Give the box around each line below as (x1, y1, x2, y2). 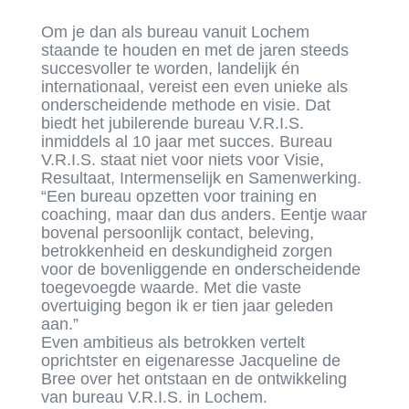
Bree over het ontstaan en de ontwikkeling (40, 370, 347, 389)
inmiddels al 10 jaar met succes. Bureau (40, 132, 332, 152)
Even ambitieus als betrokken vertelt (40, 333, 305, 352)
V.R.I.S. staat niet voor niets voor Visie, (40, 151, 324, 170)
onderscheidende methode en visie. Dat (40, 96, 330, 115)
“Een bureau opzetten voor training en (40, 187, 317, 206)
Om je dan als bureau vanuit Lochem (40, 23, 309, 42)
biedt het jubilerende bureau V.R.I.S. (40, 114, 304, 133)
